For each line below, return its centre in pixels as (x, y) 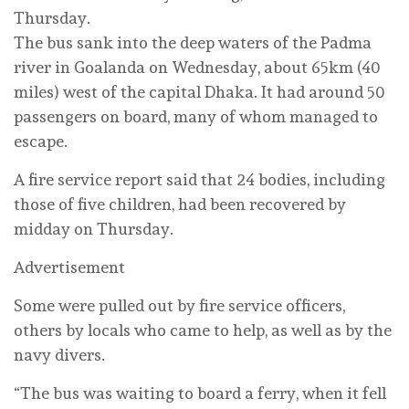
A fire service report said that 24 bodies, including (199, 179)
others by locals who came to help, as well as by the (203, 330)
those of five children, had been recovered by (180, 204)
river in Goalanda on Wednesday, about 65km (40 (197, 67)
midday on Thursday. (94, 228)
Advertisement (69, 267)
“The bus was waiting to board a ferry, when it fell (200, 393)
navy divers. (59, 354)
